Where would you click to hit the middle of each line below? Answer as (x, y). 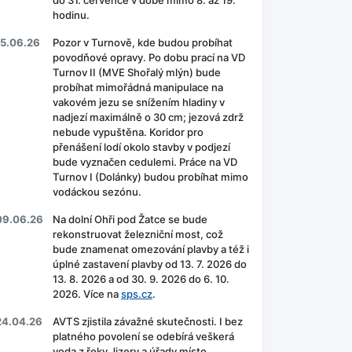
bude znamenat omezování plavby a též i (151, 249)
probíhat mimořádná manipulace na (138, 88)
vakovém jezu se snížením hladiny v (139, 103)
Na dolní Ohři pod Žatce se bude (130, 220)
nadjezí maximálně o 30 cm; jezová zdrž (148, 117)
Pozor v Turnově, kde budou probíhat (143, 43)
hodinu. (71, 15)
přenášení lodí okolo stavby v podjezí (141, 147)
